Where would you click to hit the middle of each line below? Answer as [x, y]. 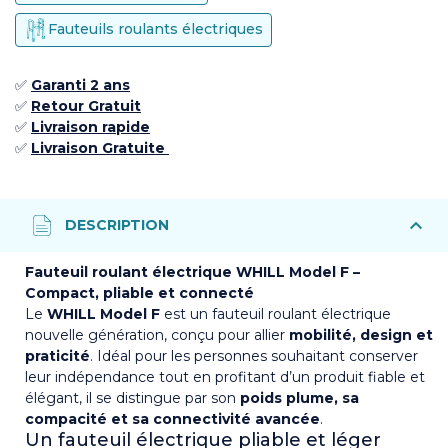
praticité [57, 355]
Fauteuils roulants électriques [155, 29]
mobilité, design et [361, 334]
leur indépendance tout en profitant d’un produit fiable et [225, 376]
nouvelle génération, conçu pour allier [157, 334]
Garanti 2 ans [80, 84]
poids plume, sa [299, 397]
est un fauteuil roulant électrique [275, 313]
